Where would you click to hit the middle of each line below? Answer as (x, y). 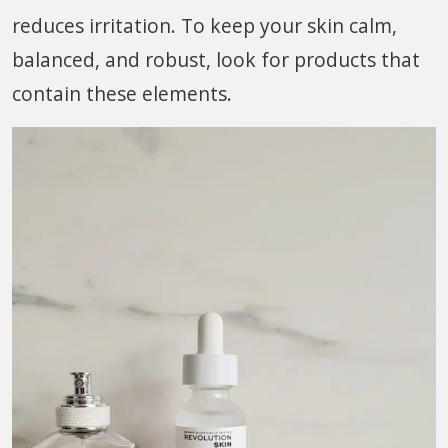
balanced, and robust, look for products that (216, 60)
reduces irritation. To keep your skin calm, (204, 26)
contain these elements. (122, 94)
